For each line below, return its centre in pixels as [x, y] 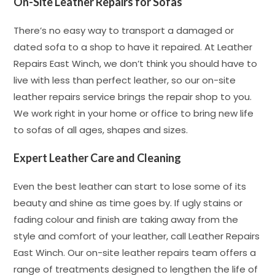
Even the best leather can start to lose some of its [130, 186]
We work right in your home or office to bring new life [134, 113]
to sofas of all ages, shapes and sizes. [101, 130]
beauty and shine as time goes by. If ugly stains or [128, 203]
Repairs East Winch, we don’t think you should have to [136, 64]
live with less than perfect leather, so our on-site [125, 80]
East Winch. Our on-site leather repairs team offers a [135, 253]
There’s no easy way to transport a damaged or [124, 30]
